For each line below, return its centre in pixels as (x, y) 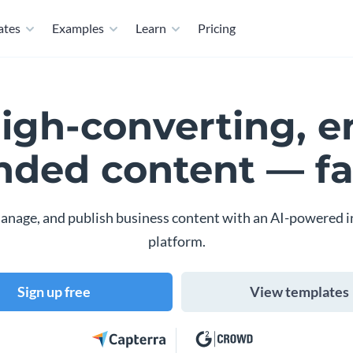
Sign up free (54, 292)
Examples (78, 28)
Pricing (217, 28)
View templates (299, 292)
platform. (176, 241)
